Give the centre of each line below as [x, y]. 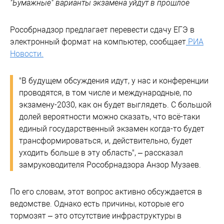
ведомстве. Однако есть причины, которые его [97, 203]
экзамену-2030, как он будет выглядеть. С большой [115, 104]
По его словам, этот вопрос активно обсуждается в [106, 191]
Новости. [27, 53]
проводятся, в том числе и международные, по [105, 92]
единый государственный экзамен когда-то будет [112, 128]
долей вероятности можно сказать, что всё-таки [109, 116]
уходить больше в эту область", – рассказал [101, 152]
